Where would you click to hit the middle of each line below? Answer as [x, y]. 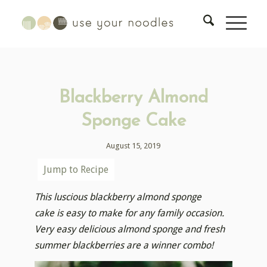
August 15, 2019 [133, 146]
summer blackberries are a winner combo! [124, 245]
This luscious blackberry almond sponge [118, 197]
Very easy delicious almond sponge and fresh [130, 229]
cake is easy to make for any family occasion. [130, 213]
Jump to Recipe [76, 170]
